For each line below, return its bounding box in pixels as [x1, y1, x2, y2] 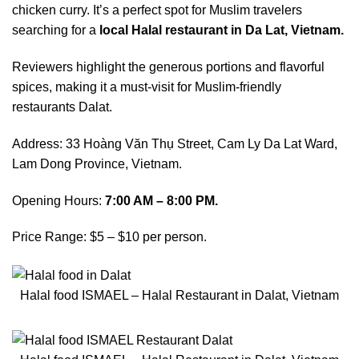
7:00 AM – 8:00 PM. [105, 193, 218, 208]
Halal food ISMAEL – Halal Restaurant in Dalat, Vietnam [20, 288, 339, 302]
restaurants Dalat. [12, 100, 112, 115]
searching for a [12, 23, 99, 38]
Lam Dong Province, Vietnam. [12, 156, 182, 171]
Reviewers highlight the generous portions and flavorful [12, 60, 325, 75]
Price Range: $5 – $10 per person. [12, 230, 207, 244]
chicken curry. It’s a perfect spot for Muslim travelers [12, 3, 302, 18]
